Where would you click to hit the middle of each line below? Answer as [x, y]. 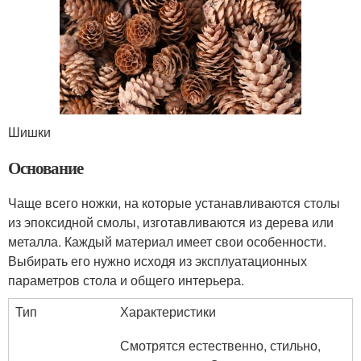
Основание [46, 167]
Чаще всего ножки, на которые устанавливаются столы [174, 202]
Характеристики [168, 311]
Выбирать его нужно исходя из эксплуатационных [158, 260]
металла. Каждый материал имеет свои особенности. [167, 241]
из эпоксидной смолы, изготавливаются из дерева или [171, 222]
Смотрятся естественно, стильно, [220, 345]
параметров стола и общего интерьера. [126, 280]
